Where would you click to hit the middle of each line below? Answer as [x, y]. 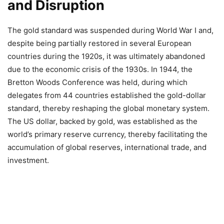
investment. [28, 160]
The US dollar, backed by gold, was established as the [102, 121]
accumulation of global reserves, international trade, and [107, 147]
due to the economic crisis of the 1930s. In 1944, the [100, 69]
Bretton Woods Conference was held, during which [97, 82]
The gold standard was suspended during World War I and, [110, 30]
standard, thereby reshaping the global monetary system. [108, 108]
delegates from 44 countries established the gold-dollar [107, 95]
